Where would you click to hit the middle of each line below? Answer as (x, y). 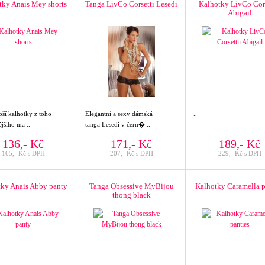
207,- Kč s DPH (131, 153)
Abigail (240, 13)
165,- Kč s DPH (23, 153)
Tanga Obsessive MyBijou (131, 186)
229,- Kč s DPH (240, 153)
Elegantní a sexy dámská (119, 114)
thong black (131, 195)
